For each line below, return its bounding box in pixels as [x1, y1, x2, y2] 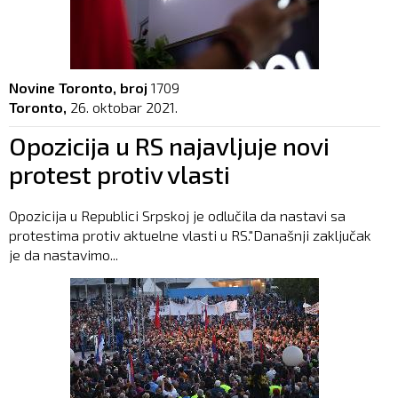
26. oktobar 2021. [70, 99, 178, 116]
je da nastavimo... [9, 246, 118, 264]
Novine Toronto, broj [9, 79, 147, 97]
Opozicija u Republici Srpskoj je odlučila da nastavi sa [9, 207, 346, 225]
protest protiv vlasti [9, 159, 230, 190]
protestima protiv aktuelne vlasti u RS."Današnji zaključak [9, 227, 371, 244]
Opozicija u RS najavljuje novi [9, 131, 330, 162]
